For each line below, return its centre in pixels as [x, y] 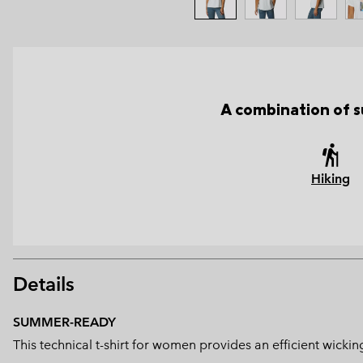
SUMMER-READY [64, 322]
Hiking [331, 179]
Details [44, 284]
